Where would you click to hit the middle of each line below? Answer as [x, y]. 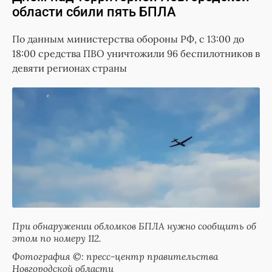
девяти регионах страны [70, 68]
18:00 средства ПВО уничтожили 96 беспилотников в [136, 54]
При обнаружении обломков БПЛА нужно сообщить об [134, 226]
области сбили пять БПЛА [94, 12]
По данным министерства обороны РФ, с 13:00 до [128, 39]
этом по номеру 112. [57, 238]
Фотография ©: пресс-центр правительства [115, 256]
